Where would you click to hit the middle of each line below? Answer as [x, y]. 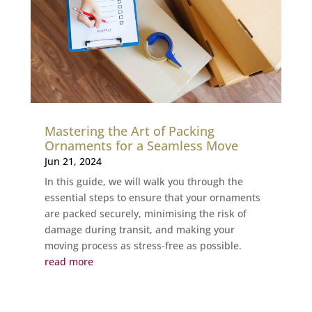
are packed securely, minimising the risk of [145, 214]
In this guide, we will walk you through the [143, 182]
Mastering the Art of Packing [129, 131]
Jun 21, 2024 [73, 162]
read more [69, 262]
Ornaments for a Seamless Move [141, 146]
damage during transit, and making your [139, 230]
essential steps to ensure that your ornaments [152, 198]
